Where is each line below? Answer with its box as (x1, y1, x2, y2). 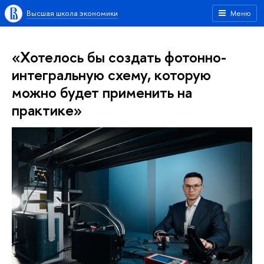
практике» (12, 100, 82, 120)
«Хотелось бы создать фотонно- (12, 47, 226, 67)
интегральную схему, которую (12, 64, 211, 85)
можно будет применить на (12, 82, 192, 103)
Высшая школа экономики (27, 8, 118, 18)
